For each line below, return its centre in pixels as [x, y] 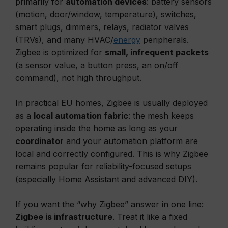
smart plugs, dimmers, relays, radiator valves [102, 27]
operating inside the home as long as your [96, 128]
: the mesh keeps [161, 116]
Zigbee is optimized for [60, 52]
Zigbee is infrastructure [64, 217]
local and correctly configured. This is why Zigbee [112, 154]
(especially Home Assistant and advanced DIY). [106, 179]
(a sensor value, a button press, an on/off [97, 65]
